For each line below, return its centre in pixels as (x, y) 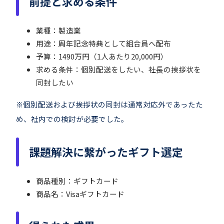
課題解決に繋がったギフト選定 (106, 151)
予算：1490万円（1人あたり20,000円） (102, 56)
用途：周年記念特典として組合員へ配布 (103, 43)
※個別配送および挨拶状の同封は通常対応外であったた (109, 104)
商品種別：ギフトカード (77, 180)
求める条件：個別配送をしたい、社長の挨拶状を (118, 69)
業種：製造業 (58, 30)
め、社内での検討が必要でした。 (72, 119)
